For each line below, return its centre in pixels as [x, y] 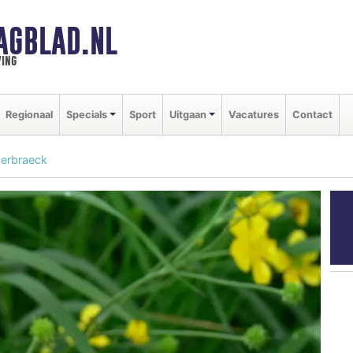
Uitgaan [188, 114]
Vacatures [253, 114]
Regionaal [29, 114]
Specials [87, 114]
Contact [312, 114]
